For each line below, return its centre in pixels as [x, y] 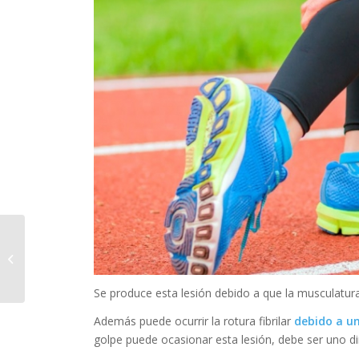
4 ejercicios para [68, 250]
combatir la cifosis [72, 266]
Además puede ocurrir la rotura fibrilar [194, 321]
